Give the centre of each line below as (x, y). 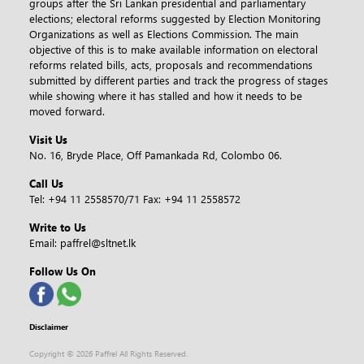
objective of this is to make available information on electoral (173, 50)
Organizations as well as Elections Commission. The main (164, 34)
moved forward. (67, 111)
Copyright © (53, 354)
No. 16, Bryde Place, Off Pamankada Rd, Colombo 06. (156, 155)
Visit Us (48, 140)
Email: (45, 243)
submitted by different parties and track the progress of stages (179, 80)
